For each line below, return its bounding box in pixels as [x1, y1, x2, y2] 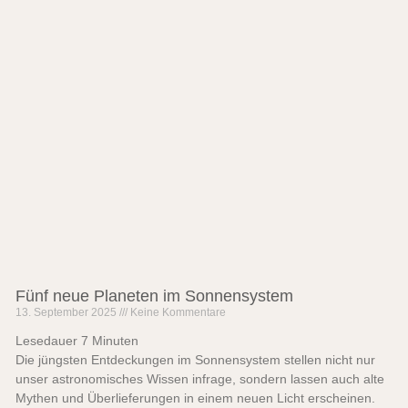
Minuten [91, 333, 138, 349]
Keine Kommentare [127, 306, 226, 320]
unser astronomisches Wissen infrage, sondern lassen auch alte [15, 372, 384, 387]
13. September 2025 [15, 306, 119, 320]
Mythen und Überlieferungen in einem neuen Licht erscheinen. [15, 391, 375, 406]
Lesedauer [15, 333, 77, 349]
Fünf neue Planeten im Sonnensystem [15, 287, 293, 306]
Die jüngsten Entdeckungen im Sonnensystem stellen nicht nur [15, 352, 375, 368]
